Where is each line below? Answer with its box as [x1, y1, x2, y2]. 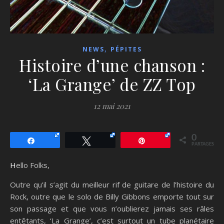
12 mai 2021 [93, 100, 130, 111]
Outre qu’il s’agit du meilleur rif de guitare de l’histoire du [10, 179, 214, 189]
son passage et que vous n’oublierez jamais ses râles [10, 203, 214, 213]
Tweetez [96, 136, 122, 144]
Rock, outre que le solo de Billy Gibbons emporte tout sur [10, 191, 214, 201]
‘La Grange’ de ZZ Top [28, 72, 196, 95]
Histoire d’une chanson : [19, 53, 205, 76]
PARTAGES [191, 141, 214, 146]
